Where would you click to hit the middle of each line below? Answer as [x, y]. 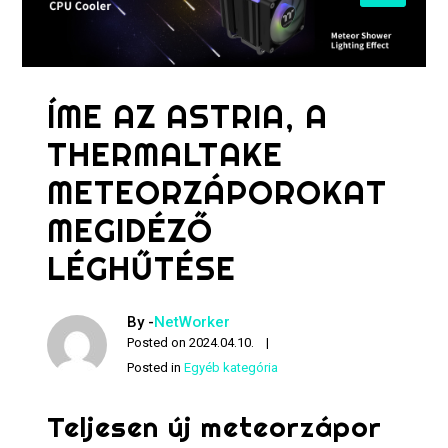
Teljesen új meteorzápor [215, 426]
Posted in [156, 367]
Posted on [158, 342]
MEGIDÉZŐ [130, 230]
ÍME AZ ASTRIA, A [188, 116]
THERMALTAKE [165, 154]
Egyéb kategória [231, 367]
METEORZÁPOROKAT [217, 192]
